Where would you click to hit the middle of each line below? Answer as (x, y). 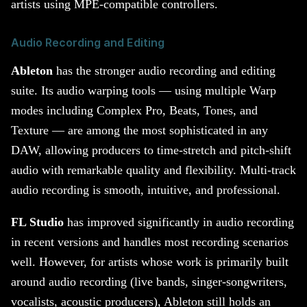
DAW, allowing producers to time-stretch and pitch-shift (151, 150)
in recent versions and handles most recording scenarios (150, 242)
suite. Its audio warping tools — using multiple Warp (144, 91)
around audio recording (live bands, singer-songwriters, (149, 281)
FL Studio (37, 222)
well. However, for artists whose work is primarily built (150, 261)
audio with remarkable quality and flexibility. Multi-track (153, 170)
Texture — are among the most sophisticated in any (139, 131)
